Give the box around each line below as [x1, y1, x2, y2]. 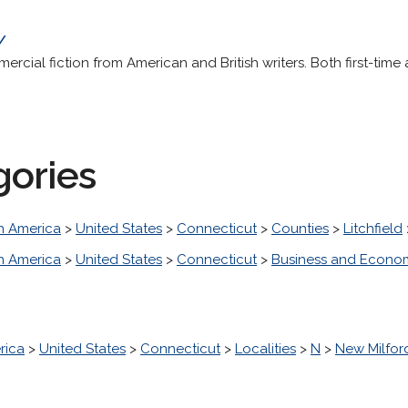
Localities [235, 341, 296, 357]
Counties [271, 220, 329, 237]
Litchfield [343, 220, 403, 237]
